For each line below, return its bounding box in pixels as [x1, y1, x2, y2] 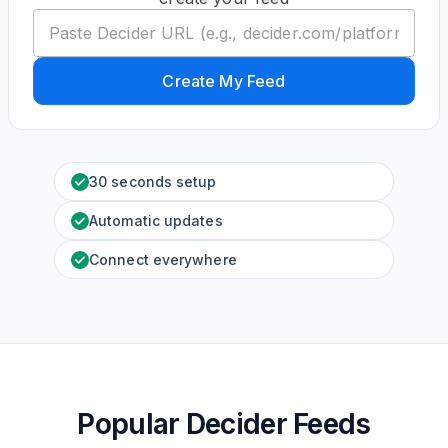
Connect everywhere [89, 251, 237, 268]
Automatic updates [89, 212, 223, 229]
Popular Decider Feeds [77, 407, 371, 441]
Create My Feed [162, 71, 286, 91]
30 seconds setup [89, 173, 217, 190]
